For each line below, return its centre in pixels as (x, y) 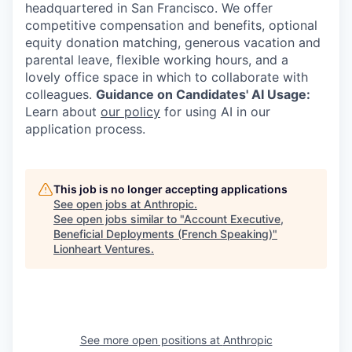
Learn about (63, 112)
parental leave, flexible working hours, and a (157, 60)
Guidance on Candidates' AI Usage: (203, 95)
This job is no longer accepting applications (170, 189)
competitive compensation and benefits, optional (171, 26)
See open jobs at (99, 204)
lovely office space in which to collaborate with (167, 77)
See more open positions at (151, 340)
